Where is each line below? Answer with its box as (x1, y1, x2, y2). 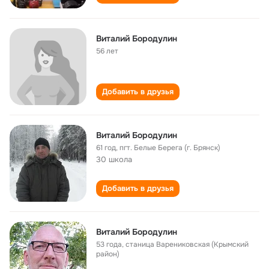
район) (96, 249, 119, 259)
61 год (96, 143, 116, 153)
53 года (96, 240, 122, 249)
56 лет (96, 46, 118, 56)
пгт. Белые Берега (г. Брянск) (119, 143, 220, 153)
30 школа (96, 154, 132, 165)
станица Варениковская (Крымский (125, 240, 249, 249)
